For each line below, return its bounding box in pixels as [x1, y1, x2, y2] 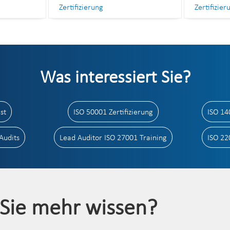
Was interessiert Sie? [40, 65, 190, 87]
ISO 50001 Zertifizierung [73, 106, 153, 117]
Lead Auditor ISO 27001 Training [59, 132, 167, 142]
